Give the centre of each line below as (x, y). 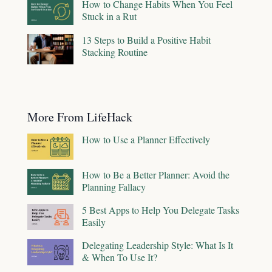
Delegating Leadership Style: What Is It (158, 245)
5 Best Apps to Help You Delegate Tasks (161, 210)
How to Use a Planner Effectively (146, 140)
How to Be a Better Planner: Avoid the (156, 175)
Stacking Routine (115, 52)
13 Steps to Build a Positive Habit (146, 39)
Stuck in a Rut (109, 16)
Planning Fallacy (114, 187)
